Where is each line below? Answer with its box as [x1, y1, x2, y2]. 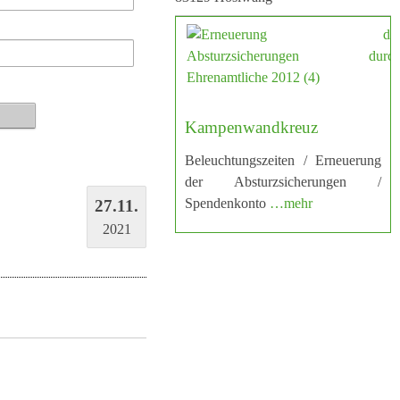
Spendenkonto [185, 196, 270, 212]
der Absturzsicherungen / [185, 174, 381, 190]
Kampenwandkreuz [185, 117, 318, 137]
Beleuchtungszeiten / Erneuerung [185, 153, 381, 169]
